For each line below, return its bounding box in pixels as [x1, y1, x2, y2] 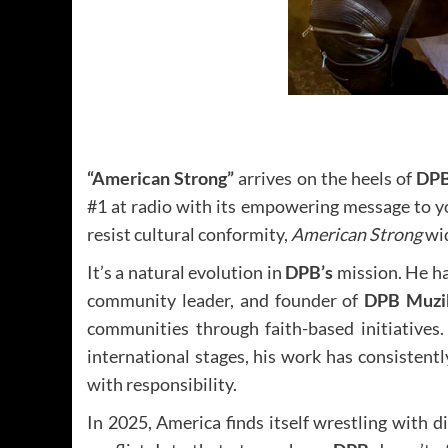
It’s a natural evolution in [87, 261, 286, 284]
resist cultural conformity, [87, 223, 291, 246]
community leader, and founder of [87, 289, 365, 312]
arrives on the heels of [234, 167, 417, 190]
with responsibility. [87, 373, 237, 396]
